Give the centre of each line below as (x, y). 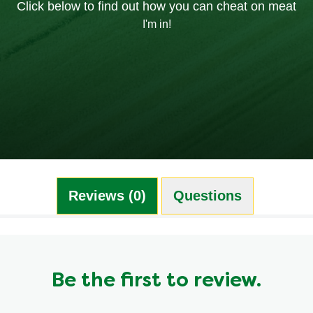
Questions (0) (207, 195)
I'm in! (156, 24)
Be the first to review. (156, 281)
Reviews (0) (96, 195)
